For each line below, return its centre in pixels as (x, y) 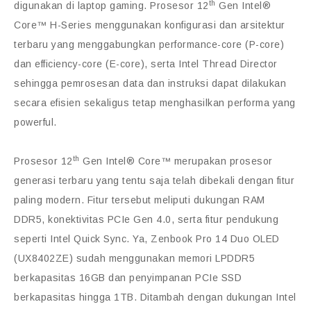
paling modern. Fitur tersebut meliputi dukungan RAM (140, 200)
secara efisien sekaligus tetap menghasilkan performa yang (155, 103)
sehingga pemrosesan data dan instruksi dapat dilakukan (150, 84)
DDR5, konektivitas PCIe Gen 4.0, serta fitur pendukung (146, 220)
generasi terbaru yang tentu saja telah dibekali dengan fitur (154, 181)
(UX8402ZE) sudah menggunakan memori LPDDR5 (134, 259)
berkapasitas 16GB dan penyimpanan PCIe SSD (128, 278)
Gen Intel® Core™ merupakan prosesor (176, 161)
